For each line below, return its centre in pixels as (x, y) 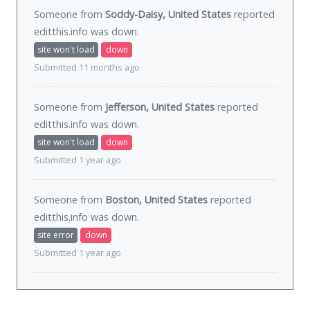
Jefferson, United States (160, 107)
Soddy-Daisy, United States (168, 15)
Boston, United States (156, 200)
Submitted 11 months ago (87, 68)
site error (56, 235)
